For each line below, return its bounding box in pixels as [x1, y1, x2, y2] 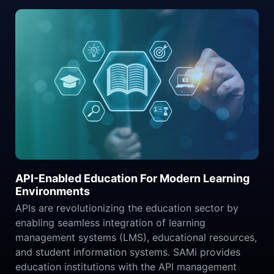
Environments [15, 184, 90, 198]
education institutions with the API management [15, 260, 237, 273]
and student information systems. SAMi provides [15, 245, 240, 258]
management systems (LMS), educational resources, [15, 231, 257, 243]
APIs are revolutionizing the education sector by [15, 201, 239, 214]
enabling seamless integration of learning [15, 216, 206, 229]
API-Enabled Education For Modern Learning [15, 171, 250, 185]
